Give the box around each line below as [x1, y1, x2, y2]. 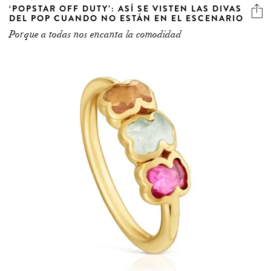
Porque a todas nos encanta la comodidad [9, 28, 181, 41]
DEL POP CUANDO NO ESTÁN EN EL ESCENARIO [9, 11, 244, 24]
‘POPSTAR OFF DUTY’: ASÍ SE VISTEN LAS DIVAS [9, 2, 242, 15]
